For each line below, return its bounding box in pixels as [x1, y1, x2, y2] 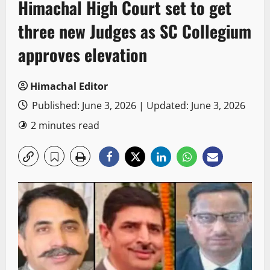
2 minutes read [31, 119, 99, 133]
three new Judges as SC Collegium [18, 19, 251, 44]
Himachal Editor [30, 80, 108, 93]
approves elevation [18, 42, 147, 67]
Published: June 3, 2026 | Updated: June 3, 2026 [30, 99, 245, 113]
